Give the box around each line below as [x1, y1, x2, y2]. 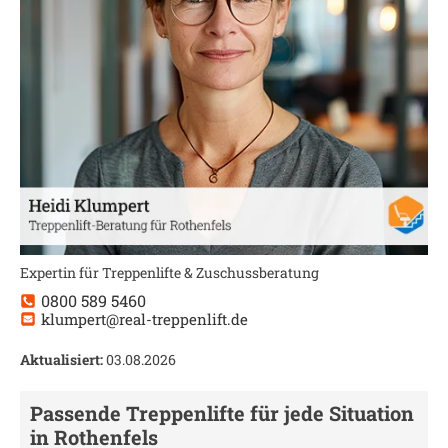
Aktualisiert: [20, 350, 103, 369]
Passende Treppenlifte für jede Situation [30, 400, 414, 426]
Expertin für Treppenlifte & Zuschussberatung [20, 263, 319, 282]
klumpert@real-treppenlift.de [41, 308, 248, 329]
